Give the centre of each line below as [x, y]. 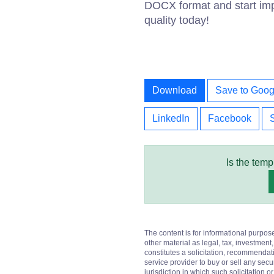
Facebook [230, 118]
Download [175, 90]
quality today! [177, 20]
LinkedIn [171, 118]
